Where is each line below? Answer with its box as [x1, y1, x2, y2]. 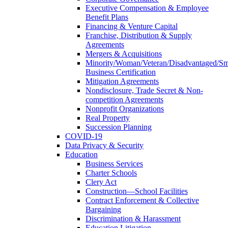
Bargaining [85, 205, 121, 214]
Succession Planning [85, 122, 152, 131]
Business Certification [85, 67, 156, 76]
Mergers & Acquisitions [85, 49, 162, 58]
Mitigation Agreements [85, 76, 159, 85]
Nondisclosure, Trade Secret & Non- [85, 85, 203, 95]
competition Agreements [85, 95, 163, 104]
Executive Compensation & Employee [85, 3, 209, 12]
